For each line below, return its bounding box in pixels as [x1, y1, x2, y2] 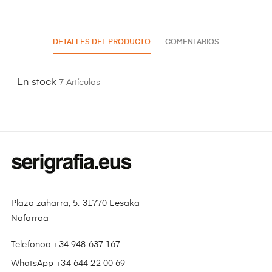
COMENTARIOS [165, 38, 219, 46]
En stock [17, 77, 56, 87]
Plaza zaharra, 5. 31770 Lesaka [11, 199, 140, 208]
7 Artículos [59, 78, 100, 87]
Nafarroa [11, 214, 49, 223]
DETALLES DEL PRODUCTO [53, 38, 151, 46]
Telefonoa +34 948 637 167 [11, 240, 121, 249]
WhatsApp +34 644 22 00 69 [11, 259, 126, 268]
